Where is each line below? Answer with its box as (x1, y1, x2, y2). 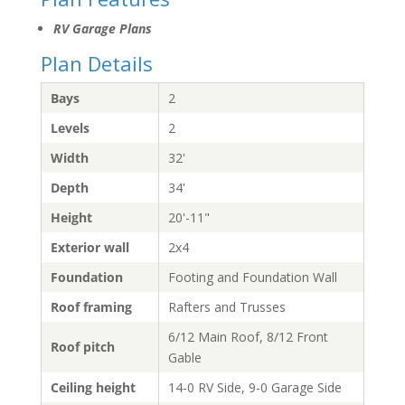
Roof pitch (50, 337, 115, 355)
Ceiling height (50, 378, 136, 396)
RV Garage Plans (52, 19, 152, 37)
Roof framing (50, 297, 132, 316)
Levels (50, 118, 89, 137)
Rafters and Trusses (167, 297, 286, 316)
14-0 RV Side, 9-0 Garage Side (167, 378, 342, 396)
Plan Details (40, 49, 153, 77)
